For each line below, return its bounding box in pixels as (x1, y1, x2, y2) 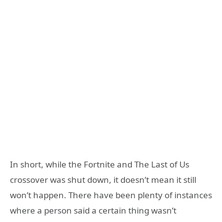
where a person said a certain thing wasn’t (10, 204, 176, 216)
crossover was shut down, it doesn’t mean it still (10, 173, 196, 185)
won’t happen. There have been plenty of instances (10, 189, 212, 201)
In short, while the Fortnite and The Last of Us (10, 158, 189, 170)
